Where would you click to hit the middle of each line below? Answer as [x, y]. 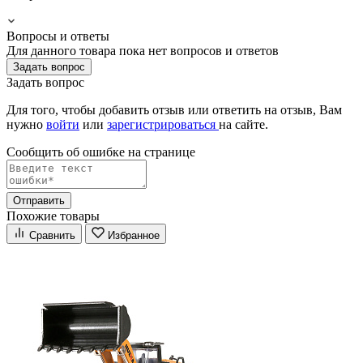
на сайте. [243, 124]
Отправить [39, 200]
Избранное [134, 235]
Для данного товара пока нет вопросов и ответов [143, 50]
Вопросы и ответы [58, 36]
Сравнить [52, 235]
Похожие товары [53, 216]
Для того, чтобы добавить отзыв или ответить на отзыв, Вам [174, 109]
